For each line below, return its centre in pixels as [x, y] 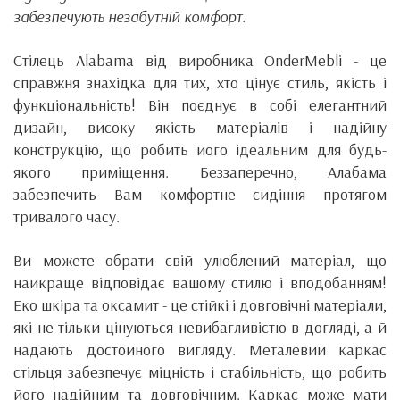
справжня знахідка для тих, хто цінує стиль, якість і [200, 83]
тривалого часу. [68, 217]
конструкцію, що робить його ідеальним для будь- [200, 150]
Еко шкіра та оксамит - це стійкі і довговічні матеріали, [200, 305]
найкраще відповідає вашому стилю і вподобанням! [200, 283]
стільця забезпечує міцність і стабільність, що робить [200, 372]
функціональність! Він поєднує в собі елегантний [200, 105]
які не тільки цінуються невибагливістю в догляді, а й [200, 327]
